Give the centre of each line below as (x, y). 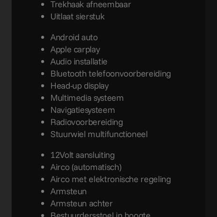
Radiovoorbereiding (87, 122)
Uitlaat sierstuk (77, 16)
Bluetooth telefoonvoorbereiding (111, 73)
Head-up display (80, 85)
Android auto (74, 37)
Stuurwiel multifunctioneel (99, 134)
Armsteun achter (82, 203)
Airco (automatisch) (86, 167)
